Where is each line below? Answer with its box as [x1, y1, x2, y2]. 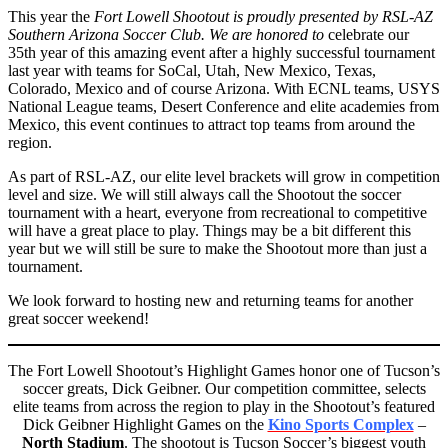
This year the [8, 8, 94, 26]
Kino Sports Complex [267, 416, 414, 434]
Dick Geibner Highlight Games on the [22, 416, 268, 434]
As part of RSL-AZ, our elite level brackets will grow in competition [8, 168, 440, 186]
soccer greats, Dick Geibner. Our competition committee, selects [22, 380, 426, 398]
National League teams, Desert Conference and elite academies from [8, 98, 439, 116]
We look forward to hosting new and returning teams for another [8, 292, 413, 310]
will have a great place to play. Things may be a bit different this [8, 222, 411, 240]
